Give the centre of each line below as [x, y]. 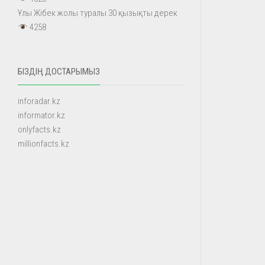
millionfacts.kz [43, 144]
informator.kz [41, 115]
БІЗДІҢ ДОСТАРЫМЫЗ [59, 72]
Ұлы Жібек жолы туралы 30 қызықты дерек [98, 13]
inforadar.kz [39, 101]
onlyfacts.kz [39, 130]
